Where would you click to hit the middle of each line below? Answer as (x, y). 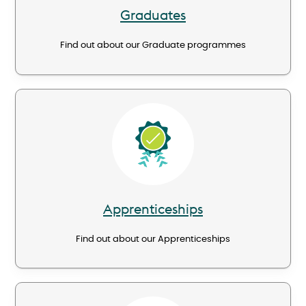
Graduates (153, 14)
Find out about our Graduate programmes (153, 45)
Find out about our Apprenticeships (153, 239)
